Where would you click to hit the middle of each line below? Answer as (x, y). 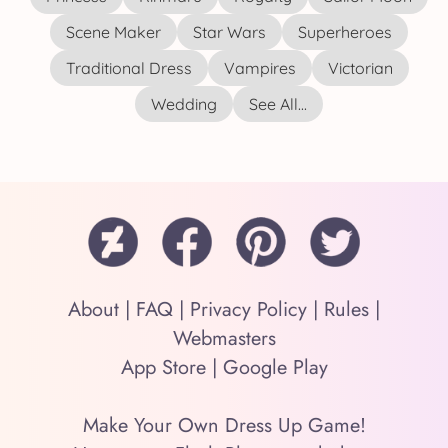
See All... (278, 104)
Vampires (259, 68)
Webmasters (224, 338)
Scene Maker (113, 32)
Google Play (275, 367)
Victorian (360, 68)
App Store (163, 367)
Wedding (184, 104)
